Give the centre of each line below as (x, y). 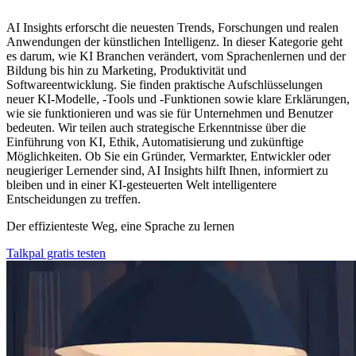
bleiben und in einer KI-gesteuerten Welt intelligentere (141, 184)
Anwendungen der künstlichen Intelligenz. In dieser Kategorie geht (174, 41)
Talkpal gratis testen (56, 253)
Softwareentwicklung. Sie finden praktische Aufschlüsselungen (164, 84)
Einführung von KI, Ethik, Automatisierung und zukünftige (155, 141)
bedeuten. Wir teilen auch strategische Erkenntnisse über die (156, 127)
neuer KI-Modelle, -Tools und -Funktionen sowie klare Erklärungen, (178, 99)
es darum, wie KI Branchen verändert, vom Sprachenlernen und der (176, 56)
